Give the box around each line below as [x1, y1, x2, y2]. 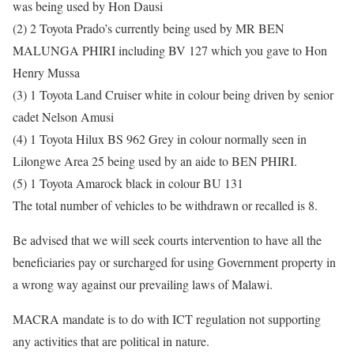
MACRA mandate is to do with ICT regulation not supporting [13, 310, 321, 327]
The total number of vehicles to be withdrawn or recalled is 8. [13, 196, 318, 213]
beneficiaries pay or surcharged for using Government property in [13, 253, 336, 270]
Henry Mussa [13, 63, 80, 81]
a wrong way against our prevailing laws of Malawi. [13, 275, 273, 292]
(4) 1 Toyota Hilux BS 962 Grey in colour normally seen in [13, 130, 307, 147]
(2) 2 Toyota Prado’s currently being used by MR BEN [13, 19, 284, 36]
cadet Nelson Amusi [13, 107, 114, 125]
